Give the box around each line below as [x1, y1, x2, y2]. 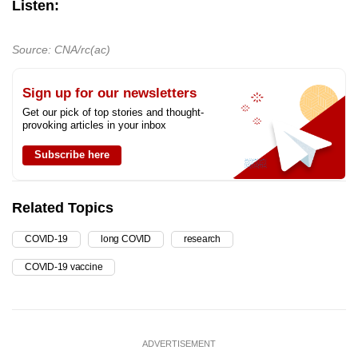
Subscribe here [34, 148, 109, 161]
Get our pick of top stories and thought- [22, 105, 204, 118]
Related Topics [12, 199, 113, 216]
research [183, 233, 221, 245]
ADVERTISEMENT [142, 338, 216, 348]
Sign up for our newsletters [22, 85, 197, 101]
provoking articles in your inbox [22, 118, 166, 131]
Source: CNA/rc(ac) [12, 42, 110, 56]
